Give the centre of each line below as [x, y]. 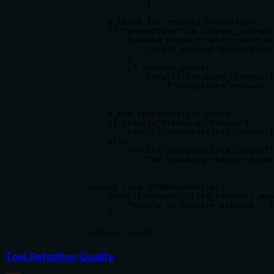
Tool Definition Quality [60, 257]
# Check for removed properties [142, 21]
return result [91, 232]
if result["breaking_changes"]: [142, 122]
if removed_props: [120, 67]
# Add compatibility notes [130, 113]
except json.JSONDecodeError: [127, 187]
